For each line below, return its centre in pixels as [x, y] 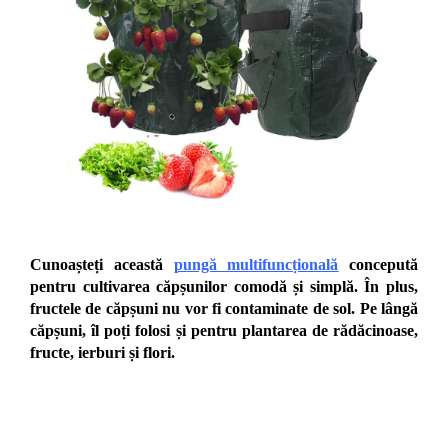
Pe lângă [389, 309]
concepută [378, 265]
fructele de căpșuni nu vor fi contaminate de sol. [195, 309]
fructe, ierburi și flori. [102, 353]
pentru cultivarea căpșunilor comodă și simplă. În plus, [224, 287]
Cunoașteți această [102, 265]
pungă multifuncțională [256, 265]
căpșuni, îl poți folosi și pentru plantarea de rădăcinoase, [224, 331]
